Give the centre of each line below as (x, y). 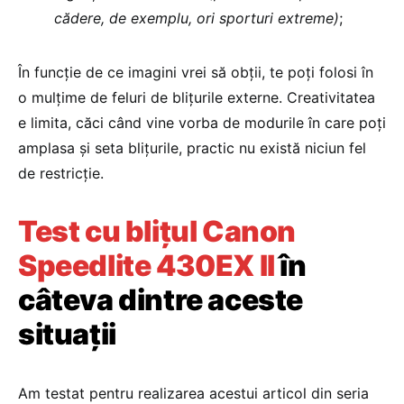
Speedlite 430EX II (147, 266)
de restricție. (61, 173)
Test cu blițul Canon (157, 231)
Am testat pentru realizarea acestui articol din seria (193, 393)
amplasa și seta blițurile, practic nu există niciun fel (192, 148)
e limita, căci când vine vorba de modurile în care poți (202, 123)
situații (67, 334)
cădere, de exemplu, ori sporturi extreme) (197, 18)
